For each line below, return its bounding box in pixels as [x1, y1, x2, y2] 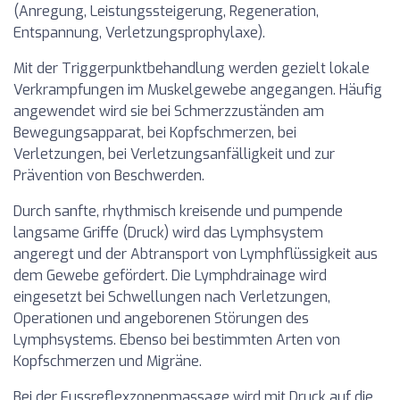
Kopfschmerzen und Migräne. [13, 352, 202, 371]
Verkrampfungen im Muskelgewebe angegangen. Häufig [13, 80, 382, 99]
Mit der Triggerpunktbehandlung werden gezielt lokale [13, 59, 370, 78]
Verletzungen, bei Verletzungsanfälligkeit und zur [13, 145, 335, 163]
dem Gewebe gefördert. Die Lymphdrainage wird [13, 266, 327, 285]
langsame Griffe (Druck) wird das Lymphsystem [13, 223, 323, 242]
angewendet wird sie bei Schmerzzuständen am [13, 102, 324, 121]
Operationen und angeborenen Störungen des [13, 309, 309, 328]
